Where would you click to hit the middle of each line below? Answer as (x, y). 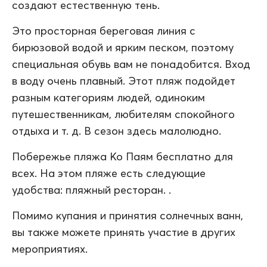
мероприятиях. (50, 249)
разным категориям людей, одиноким (108, 97)
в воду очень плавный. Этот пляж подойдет (124, 80)
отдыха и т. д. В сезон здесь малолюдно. (117, 131)
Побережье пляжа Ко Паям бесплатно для (122, 156)
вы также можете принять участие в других (124, 232)
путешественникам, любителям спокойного (123, 114)
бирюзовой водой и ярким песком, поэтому (123, 47)
